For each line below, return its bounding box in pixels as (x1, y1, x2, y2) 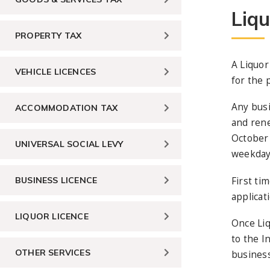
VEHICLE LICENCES (15, 66, 96, 77)
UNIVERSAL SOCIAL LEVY (15, 138, 124, 149)
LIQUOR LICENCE (15, 210, 89, 222)
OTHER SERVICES (15, 246, 90, 258)
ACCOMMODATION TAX (15, 102, 118, 113)
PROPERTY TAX (15, 30, 82, 41)
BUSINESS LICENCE (15, 174, 98, 186)
